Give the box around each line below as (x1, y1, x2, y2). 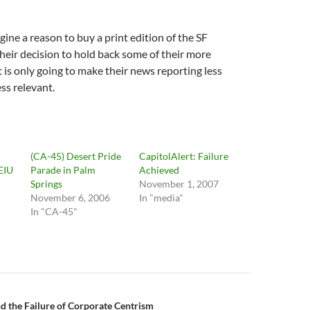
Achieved (138, 164, 179, 176)
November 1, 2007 (138, 178, 219, 190)
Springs (30, 178, 63, 190)
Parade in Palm (30, 164, 96, 176)
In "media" (138, 192, 183, 203)
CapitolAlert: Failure (138, 150, 228, 162)
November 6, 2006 (30, 192, 111, 203)
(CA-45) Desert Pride (30, 150, 122, 162)
